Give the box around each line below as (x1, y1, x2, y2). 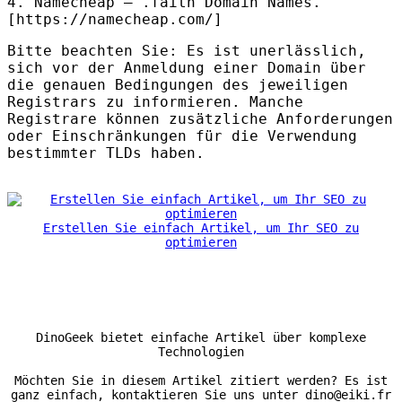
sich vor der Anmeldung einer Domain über (7, 59, 366, 77)
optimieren (165, 235, 237, 250)
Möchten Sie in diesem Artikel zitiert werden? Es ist (14, 373, 388, 389)
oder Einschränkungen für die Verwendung (7, 127, 357, 145)
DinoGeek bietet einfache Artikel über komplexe (36, 330, 366, 345)
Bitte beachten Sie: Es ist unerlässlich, (7, 42, 366, 60)
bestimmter (7, 144, 106, 162)
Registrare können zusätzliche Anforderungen (7, 110, 393, 128)
